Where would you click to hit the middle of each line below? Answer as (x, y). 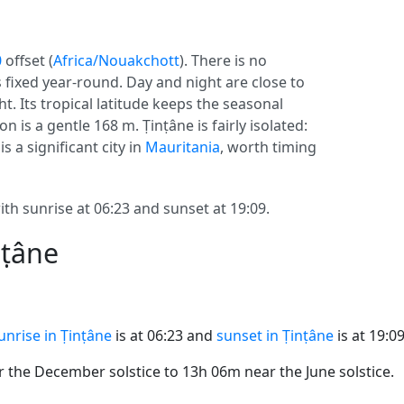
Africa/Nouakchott (116, 60)
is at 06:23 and (164, 335)
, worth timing (268, 147)
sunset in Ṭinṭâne (275, 335)
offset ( (28, 60)
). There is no (223, 60)
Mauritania (183, 147)
